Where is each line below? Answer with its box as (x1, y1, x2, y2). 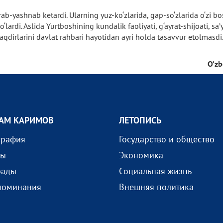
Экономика (118, 149, 163, 161)
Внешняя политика (118, 181, 194, 193)
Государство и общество (118, 133, 215, 145)
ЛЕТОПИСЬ (118, 114, 161, 126)
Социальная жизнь (118, 165, 192, 177)
